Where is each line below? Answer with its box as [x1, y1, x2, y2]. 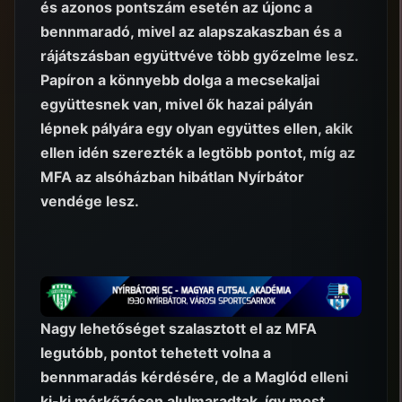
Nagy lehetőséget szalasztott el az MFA [40, 319, 317, 337]
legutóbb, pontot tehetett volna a [40, 343, 271, 362]
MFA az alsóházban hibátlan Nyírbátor [40, 167, 304, 186]
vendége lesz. [40, 191, 139, 210]
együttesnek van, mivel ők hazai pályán [40, 94, 313, 113]
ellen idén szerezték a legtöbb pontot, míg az [40, 143, 355, 162]
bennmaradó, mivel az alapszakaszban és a [40, 22, 342, 40]
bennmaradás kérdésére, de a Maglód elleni [40, 367, 348, 386]
